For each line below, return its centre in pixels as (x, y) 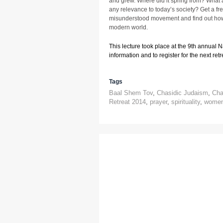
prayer (159, 102)
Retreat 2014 (127, 102)
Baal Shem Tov (131, 93)
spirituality (186, 102)
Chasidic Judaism (182, 93)
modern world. (128, 27)
